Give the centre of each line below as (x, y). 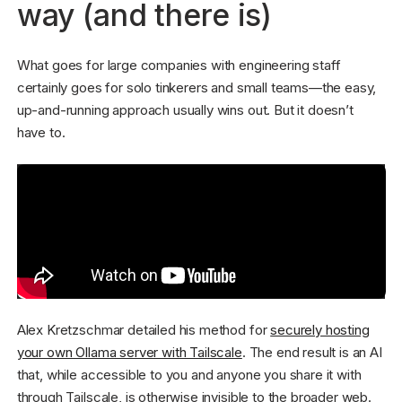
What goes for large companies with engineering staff (179, 66)
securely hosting (320, 330)
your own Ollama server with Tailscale (129, 353)
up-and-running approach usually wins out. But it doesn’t (185, 110)
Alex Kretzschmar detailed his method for (144, 330)
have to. (41, 133)
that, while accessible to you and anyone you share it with (189, 375)
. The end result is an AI (312, 353)
